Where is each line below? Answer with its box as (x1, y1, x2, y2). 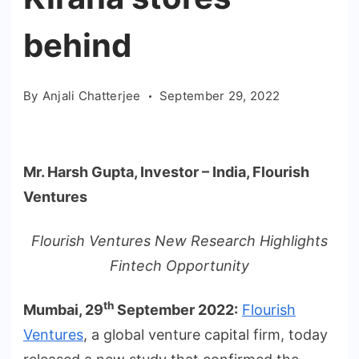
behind (23, 26, 131, 65)
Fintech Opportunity (110, 256, 249, 274)
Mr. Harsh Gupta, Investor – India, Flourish (23, 163, 309, 180)
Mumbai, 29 (23, 301, 103, 318)
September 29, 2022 (159, 88, 280, 103)
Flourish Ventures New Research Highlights (31, 232, 328, 249)
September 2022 (114, 301, 234, 318)
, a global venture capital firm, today (83, 325, 328, 343)
